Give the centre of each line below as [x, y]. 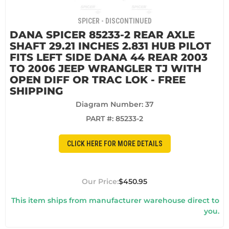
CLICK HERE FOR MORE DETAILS [114, 143]
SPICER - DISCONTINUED [114, 21]
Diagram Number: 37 [114, 105]
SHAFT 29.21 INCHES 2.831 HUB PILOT [110, 46]
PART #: [101, 119]
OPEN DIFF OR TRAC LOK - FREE [98, 80]
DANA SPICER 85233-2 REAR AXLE [102, 35]
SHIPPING [36, 91]
